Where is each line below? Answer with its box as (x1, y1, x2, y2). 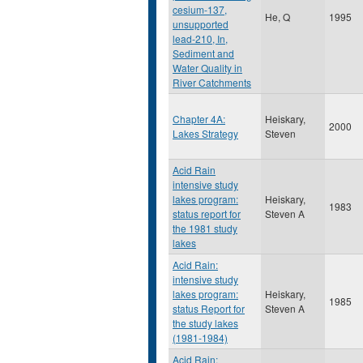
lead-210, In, (173, 32, 228, 45)
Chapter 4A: (173, 112, 225, 126)
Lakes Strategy (173, 126, 238, 140)
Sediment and (173, 46, 234, 60)
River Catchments (173, 75, 251, 89)
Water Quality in (173, 61, 242, 75)
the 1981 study (173, 221, 237, 235)
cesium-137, (173, 2, 227, 16)
